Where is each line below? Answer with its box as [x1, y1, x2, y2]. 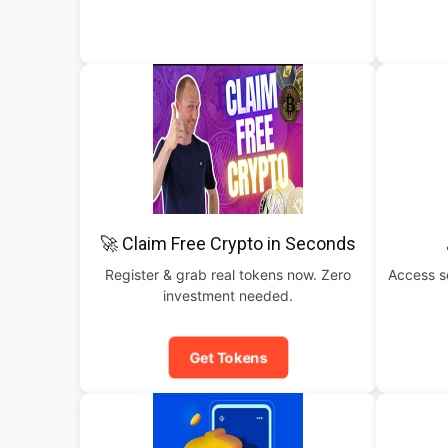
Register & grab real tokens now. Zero [105, 266, 351, 283]
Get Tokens [186, 348, 270, 367]
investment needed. [163, 287, 293, 304]
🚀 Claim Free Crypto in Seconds [100, 233, 356, 254]
